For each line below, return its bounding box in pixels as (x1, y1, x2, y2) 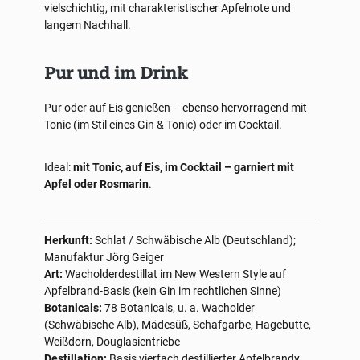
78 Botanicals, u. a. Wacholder (102, 301, 255, 314)
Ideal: (44, 161, 73, 174)
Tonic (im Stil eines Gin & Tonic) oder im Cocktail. (44, 118, 282, 131)
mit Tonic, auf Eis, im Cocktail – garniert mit (73, 161, 294, 174)
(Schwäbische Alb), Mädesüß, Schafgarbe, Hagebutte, (44, 318, 311, 331)
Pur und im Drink (44, 63, 188, 83)
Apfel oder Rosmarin (44, 178, 149, 190)
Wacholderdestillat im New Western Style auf (63, 268, 286, 280)
